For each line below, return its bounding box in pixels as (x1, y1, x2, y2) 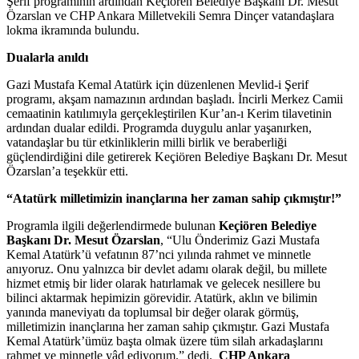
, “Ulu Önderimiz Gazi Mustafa (160, 232, 320, 247)
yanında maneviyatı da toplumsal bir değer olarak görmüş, (6, 305, 299, 319)
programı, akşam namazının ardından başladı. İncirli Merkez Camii (6, 91, 343, 106)
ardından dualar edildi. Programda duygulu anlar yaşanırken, (6, 120, 312, 135)
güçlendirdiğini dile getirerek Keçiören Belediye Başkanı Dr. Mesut (6, 149, 347, 163)
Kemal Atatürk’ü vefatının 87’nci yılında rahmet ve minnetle (6, 247, 311, 261)
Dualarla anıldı (6, 50, 88, 64)
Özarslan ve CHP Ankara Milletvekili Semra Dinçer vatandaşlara (6, 8, 334, 22)
